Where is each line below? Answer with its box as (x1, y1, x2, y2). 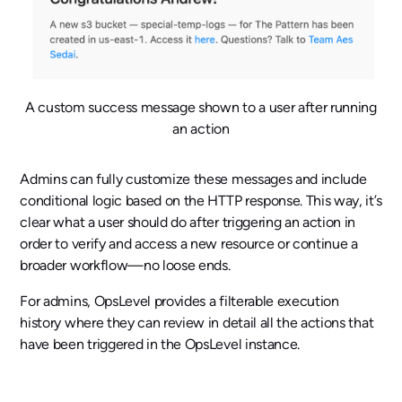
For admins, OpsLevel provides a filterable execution (20, 292, 339, 310)
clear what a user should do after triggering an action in (20, 213, 356, 231)
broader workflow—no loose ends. (20, 256, 231, 274)
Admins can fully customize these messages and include (20, 170, 367, 188)
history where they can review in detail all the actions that (20, 313, 374, 331)
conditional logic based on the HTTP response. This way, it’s (20, 191, 382, 209)
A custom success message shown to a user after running (25, 98, 377, 116)
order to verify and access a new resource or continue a (20, 234, 358, 252)
